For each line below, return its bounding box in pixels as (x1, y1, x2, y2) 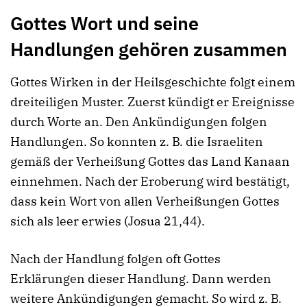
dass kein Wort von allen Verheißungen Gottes (10, 193, 280, 209)
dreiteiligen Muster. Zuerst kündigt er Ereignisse (10, 93, 295, 110)
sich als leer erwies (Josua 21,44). (10, 212, 205, 229)
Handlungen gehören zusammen (10, 37, 287, 62)
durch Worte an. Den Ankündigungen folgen (10, 113, 267, 130)
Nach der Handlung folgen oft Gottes (10, 251, 221, 267)
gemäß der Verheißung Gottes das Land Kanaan (10, 153, 290, 169)
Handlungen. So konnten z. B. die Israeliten (10, 133, 263, 149)
